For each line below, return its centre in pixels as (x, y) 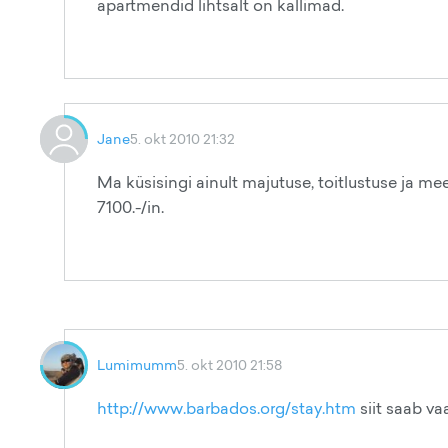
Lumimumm (137, 364)
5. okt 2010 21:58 (229, 364)
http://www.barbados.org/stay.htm (226, 408)
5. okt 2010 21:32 (182, 138)
